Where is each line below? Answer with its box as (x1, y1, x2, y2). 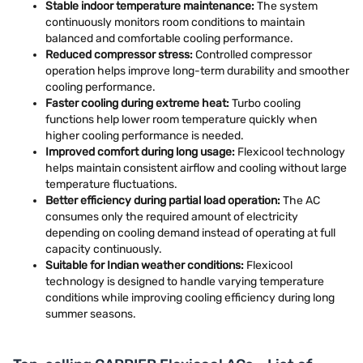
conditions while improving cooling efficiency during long (45, 291, 335, 305)
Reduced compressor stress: (45, 48, 193, 62)
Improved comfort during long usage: (45, 145, 235, 159)
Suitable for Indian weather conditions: (45, 258, 244, 272)
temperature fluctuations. (45, 177, 177, 191)
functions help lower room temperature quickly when (45, 113, 317, 126)
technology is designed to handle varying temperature (45, 275, 324, 288)
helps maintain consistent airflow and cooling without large (45, 161, 347, 175)
